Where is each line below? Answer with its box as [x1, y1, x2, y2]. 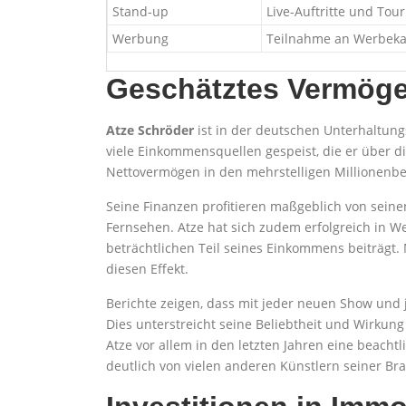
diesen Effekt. [106, 260, 188, 277]
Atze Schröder [106, 121, 194, 139]
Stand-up [112, 3, 169, 20]
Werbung [112, 30, 169, 47]
